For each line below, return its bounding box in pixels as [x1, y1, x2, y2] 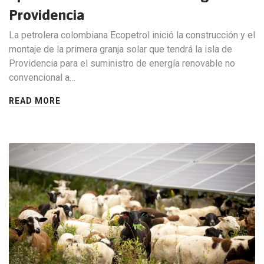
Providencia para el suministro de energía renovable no [9, 58, 235, 70]
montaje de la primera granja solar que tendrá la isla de [9, 44, 232, 55]
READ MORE [9, 96, 61, 106]
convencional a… [9, 72, 75, 84]
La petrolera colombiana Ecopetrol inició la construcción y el [9, 29, 255, 41]
